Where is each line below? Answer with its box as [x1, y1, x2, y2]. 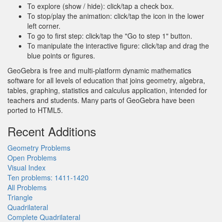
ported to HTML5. [7, 105, 63, 115]
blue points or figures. [27, 50, 95, 60]
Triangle [7, 192, 33, 202]
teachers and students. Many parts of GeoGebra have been [7, 95, 195, 105]
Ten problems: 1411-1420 [7, 172, 89, 182]
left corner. [27, 20, 60, 31]
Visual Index [7, 162, 46, 172]
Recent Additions [7, 122, 96, 140]
